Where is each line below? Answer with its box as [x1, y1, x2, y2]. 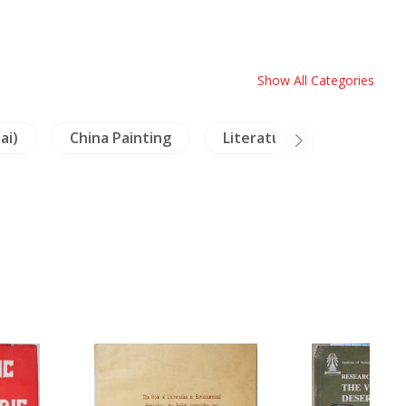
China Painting [69, 128, 171, 148]
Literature [222, 128, 296, 148]
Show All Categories [257, 72, 374, 89]
